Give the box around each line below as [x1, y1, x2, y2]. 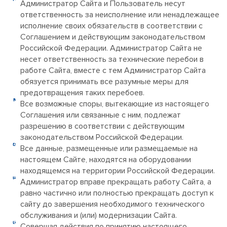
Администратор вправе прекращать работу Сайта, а [20, 177, 211, 187]
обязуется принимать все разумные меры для [20, 77, 188, 87]
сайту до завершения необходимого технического [20, 199, 205, 209]
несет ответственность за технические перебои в [20, 54, 204, 64]
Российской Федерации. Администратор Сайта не [20, 43, 202, 53]
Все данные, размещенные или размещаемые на [20, 143, 198, 154]
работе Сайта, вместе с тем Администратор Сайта [20, 65, 206, 75]
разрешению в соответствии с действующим [20, 121, 184, 131]
